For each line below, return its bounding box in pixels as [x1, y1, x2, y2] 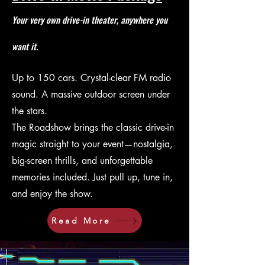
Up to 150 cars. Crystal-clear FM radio [12, 72, 171, 84]
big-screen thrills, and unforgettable [12, 154, 153, 167]
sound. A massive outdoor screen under [12, 88, 170, 101]
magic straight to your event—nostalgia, [12, 138, 173, 150]
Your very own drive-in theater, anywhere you [12, 13, 167, 26]
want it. [12, 40, 38, 53]
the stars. [12, 105, 47, 117]
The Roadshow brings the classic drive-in [12, 121, 174, 134]
